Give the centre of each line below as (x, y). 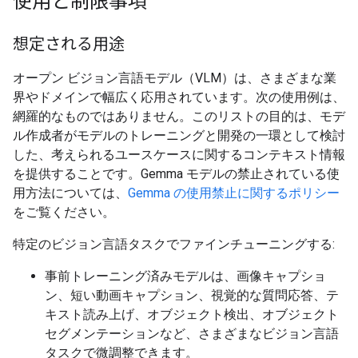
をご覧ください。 (64, 212)
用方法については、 (70, 193)
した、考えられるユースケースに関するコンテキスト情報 (179, 155)
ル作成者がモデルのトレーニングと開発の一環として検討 (179, 135)
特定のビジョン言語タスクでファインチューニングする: (174, 244)
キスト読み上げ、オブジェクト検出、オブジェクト (192, 314)
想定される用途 (69, 44)
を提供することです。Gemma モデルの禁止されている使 (176, 174)
